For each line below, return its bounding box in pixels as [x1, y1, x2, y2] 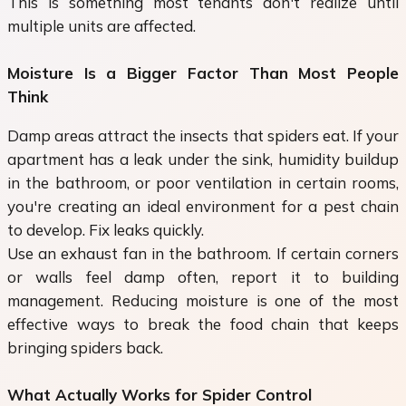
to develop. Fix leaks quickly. [7, 220, 208, 240]
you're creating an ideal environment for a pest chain [7, 197, 399, 217]
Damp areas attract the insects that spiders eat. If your [7, 126, 399, 146]
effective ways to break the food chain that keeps [7, 314, 399, 334]
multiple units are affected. [7, 16, 196, 36]
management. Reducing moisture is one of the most [7, 291, 399, 311]
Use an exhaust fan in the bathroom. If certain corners [7, 244, 399, 264]
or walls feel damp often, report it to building [7, 267, 399, 287]
